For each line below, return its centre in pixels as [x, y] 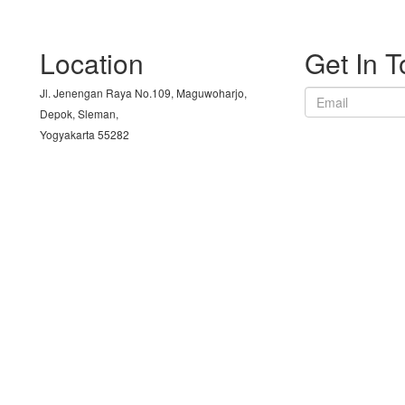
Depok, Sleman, [79, 113]
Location [92, 63]
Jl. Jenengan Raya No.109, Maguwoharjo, [143, 93]
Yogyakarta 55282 [85, 134]
